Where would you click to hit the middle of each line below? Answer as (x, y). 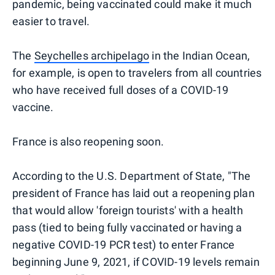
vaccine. (33, 107)
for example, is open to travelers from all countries (137, 73)
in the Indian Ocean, (200, 56)
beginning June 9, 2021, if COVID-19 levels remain (136, 262)
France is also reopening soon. (88, 142)
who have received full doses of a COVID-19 (121, 90)
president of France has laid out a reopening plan (134, 193)
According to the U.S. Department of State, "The (132, 176)
